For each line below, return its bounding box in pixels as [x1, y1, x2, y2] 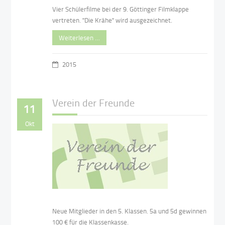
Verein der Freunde [52, 95, 135, 109]
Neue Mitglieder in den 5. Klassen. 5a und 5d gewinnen [52, 206, 207, 216]
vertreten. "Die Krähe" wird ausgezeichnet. [52, 15, 173, 25]
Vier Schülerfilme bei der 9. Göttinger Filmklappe [52, 4, 189, 14]
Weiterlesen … [59, 33, 100, 42]
